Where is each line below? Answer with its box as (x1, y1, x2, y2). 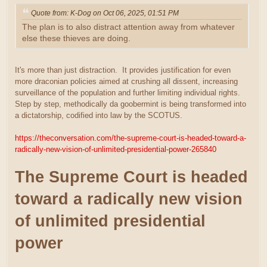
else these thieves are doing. (22, 34, 131, 44)
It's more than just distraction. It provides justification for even (15, 66, 231, 75)
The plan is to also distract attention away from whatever (22, 23, 235, 32)
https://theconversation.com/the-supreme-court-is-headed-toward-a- (15, 133, 246, 143)
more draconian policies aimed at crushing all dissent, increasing (15, 77, 238, 86)
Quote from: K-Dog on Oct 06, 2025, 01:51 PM (31, 9, 179, 18)
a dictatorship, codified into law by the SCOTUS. (15, 111, 182, 120)
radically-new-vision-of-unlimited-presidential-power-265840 (15, 145, 216, 154)
